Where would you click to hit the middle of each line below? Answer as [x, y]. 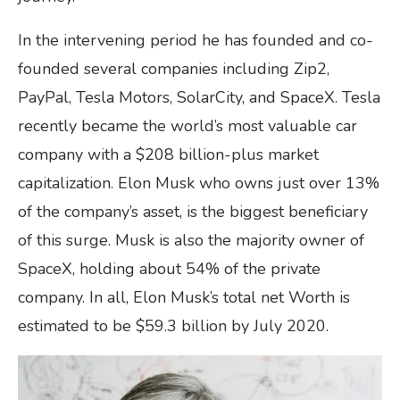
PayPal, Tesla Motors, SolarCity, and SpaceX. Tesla [199, 98]
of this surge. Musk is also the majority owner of [191, 241]
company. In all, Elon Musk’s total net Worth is [184, 298]
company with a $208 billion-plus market [168, 155]
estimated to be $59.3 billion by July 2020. [175, 326]
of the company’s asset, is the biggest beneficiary [193, 212]
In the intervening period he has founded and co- [196, 41]
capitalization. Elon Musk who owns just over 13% [199, 183]
